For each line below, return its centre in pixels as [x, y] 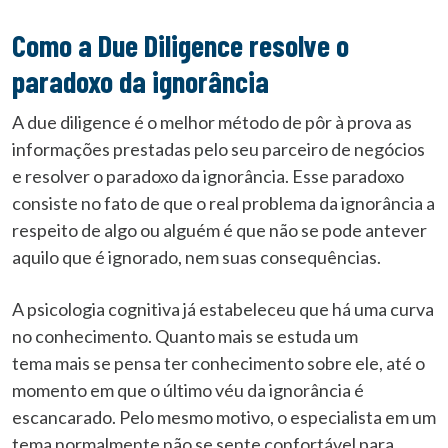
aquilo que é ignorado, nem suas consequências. [196, 256]
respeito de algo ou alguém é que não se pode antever [219, 229]
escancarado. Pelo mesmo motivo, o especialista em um [224, 417]
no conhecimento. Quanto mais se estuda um [185, 336]
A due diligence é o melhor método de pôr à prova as [212, 121]
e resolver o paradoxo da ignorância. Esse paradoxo [208, 175]
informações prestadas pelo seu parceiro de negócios [218, 148]
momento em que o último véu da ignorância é [188, 390]
